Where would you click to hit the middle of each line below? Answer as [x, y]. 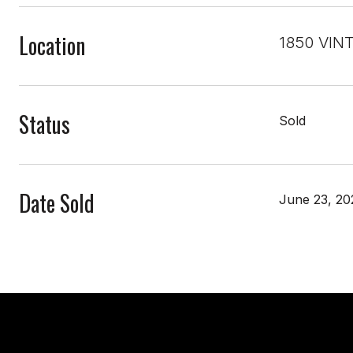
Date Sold [57, 203]
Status [45, 124]
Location [52, 45]
